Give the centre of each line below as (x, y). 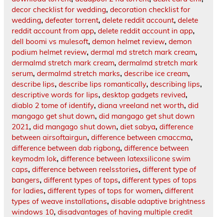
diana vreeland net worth (141, 106)
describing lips (175, 84)
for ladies (28, 191)
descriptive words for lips (55, 95)
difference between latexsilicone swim (125, 159)
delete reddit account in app (145, 31)
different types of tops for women (104, 191)
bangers (26, 180)
